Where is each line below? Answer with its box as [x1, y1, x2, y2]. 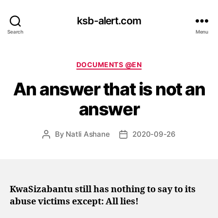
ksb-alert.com [77, 14, 141, 27]
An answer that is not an [13, 78, 205, 100]
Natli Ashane [66, 129, 110, 139]
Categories [109, 57, 152, 68]
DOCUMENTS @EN [76, 60, 142, 69]
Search [7, 28, 23, 35]
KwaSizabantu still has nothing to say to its [10, 183, 196, 195]
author [46, 140, 69, 150]
